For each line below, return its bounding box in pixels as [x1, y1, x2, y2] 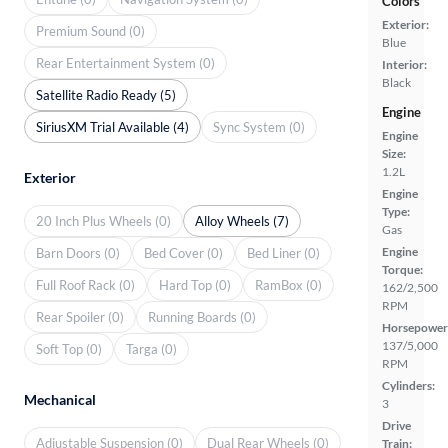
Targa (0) [126, 340, 177, 357]
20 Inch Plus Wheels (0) [36, 212, 171, 229]
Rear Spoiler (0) [36, 308, 124, 325]
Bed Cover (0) [144, 244, 223, 261]
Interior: [382, 56, 427, 72]
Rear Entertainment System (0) [36, 54, 215, 71]
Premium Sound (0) [36, 22, 145, 39]
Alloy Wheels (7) [195, 212, 289, 229]
